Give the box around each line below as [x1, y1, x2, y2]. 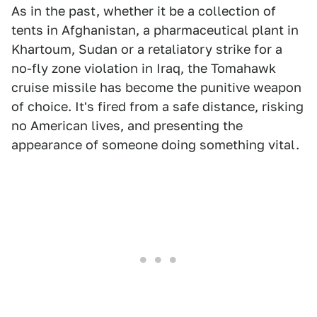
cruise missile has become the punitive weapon [11, 80, 301, 95]
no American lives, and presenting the [11, 118, 243, 133]
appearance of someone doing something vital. [11, 137, 299, 152]
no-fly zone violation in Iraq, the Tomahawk [11, 61, 276, 76]
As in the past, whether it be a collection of [11, 4, 276, 18]
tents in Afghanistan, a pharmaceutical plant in [11, 23, 299, 38]
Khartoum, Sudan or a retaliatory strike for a [11, 42, 282, 57]
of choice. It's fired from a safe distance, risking [11, 99, 304, 114]
